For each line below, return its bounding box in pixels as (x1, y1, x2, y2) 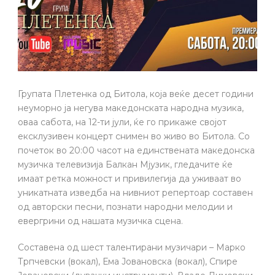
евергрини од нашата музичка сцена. (18, 215, 183, 227)
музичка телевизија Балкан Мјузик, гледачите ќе (18, 159, 233, 171)
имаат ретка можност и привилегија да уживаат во (18, 173, 241, 185)
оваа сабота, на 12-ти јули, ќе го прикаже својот (18, 117, 227, 128)
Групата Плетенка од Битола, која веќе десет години (18, 88, 254, 100)
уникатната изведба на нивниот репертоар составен (18, 187, 253, 199)
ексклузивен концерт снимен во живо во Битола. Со (18, 131, 250, 142)
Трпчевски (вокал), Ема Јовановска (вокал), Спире (18, 256, 238, 268)
